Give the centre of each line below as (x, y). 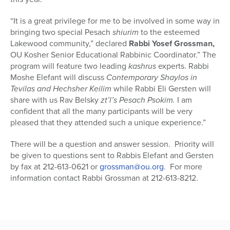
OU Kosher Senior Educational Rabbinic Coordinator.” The (113, 54)
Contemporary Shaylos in (152, 77)
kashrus (143, 66)
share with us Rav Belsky (55, 100)
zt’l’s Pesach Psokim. (138, 100)
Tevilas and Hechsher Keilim (62, 88)
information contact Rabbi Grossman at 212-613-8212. (104, 178)
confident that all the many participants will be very (101, 111)
